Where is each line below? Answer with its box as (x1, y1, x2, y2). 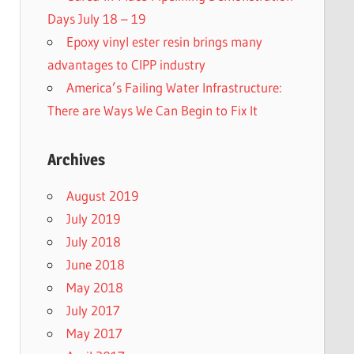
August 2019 (66, 186, 138, 204)
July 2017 (66, 301, 120, 318)
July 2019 (66, 209, 120, 227)
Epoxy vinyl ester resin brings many (66, 32, 262, 50)
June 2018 (66, 255, 125, 273)
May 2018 (66, 278, 123, 296)
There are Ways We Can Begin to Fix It (47, 101, 258, 119)
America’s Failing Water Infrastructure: (66, 78, 282, 96)
